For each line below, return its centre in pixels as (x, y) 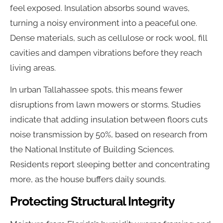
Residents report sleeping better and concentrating (110, 165)
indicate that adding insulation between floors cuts (109, 120)
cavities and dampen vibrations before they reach (106, 53)
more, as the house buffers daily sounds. (88, 179)
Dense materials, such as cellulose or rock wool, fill (109, 38)
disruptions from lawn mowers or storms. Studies (105, 105)
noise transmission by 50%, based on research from (109, 135)
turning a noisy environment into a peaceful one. (104, 23)
